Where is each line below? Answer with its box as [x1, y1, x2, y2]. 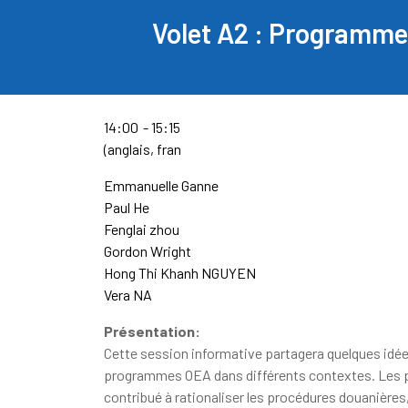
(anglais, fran [104, 140, 181, 158]
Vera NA [104, 286, 152, 303]
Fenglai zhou [104, 220, 179, 238]
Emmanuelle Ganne [104, 177, 219, 194]
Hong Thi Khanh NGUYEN [104, 264, 256, 281]
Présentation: [104, 322, 200, 340]
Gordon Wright [104, 242, 191, 260]
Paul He [104, 199, 149, 216]
